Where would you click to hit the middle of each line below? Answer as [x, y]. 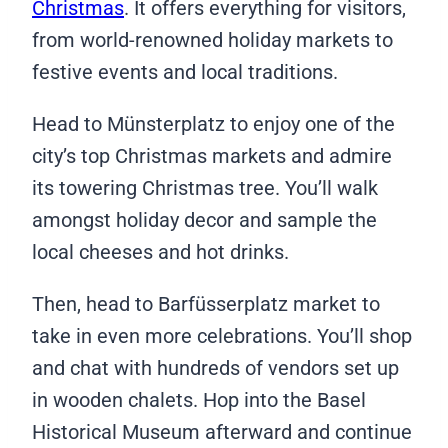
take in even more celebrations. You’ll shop [222, 335]
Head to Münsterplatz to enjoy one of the [213, 123]
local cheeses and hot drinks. [163, 251]
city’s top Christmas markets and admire [212, 155]
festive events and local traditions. [187, 71]
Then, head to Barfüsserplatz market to [206, 303]
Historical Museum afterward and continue [222, 431]
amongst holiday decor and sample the [204, 219]
